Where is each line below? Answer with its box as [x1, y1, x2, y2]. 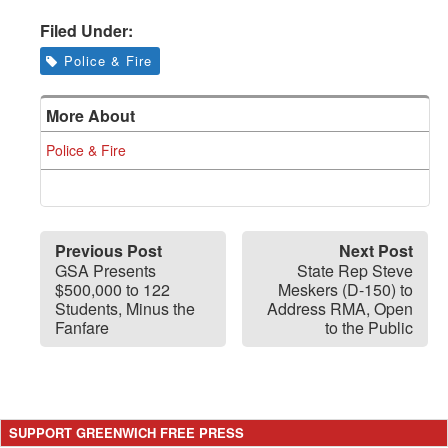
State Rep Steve [297, 258, 413, 282]
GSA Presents [55, 258, 156, 282]
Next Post [339, 238, 413, 262]
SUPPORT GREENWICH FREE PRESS [9, 422, 244, 442]
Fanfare [55, 315, 109, 339]
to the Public [325, 315, 413, 339]
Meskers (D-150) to [278, 277, 413, 301]
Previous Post [55, 238, 162, 262]
